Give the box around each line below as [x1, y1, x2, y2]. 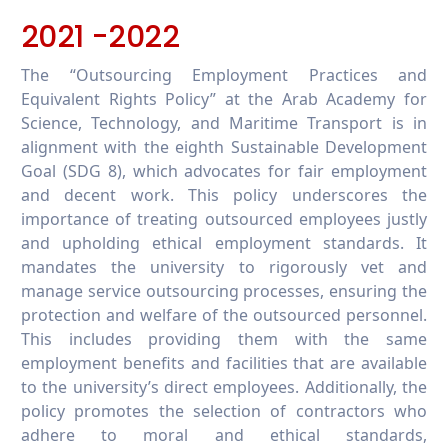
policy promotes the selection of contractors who [21, 399, 427, 422]
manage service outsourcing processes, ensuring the [21, 279, 427, 302]
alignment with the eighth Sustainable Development [21, 135, 427, 158]
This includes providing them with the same [21, 327, 427, 350]
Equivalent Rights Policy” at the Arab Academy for [21, 87, 427, 110]
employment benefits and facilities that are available [21, 351, 427, 374]
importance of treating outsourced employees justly [21, 207, 427, 230]
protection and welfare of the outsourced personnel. [21, 303, 427, 326]
